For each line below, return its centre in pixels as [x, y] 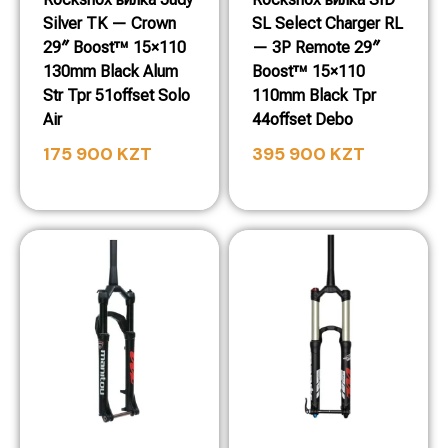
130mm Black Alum [110, 71]
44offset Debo [302, 119]
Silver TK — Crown [109, 23]
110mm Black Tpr [314, 95]
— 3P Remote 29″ [316, 47]
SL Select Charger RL [327, 23]
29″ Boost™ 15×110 [114, 47]
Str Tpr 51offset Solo [116, 95]
